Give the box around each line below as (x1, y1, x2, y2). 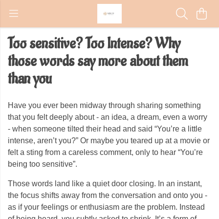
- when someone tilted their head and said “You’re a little (8, 125, 202, 133)
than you (8, 69, 52, 88)
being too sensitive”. (8, 160, 77, 168)
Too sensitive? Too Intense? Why (8, 34, 180, 53)
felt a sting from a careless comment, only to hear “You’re (8, 148, 203, 156)
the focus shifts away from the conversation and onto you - (8, 191, 207, 199)
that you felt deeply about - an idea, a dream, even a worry (8, 113, 207, 121)
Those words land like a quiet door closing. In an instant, (8, 179, 202, 188)
